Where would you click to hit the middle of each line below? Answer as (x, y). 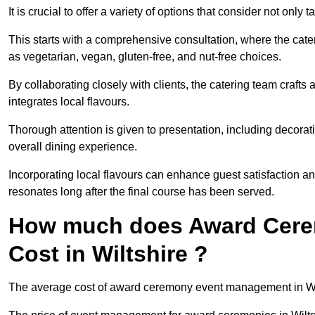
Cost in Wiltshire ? (108, 254)
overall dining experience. (73, 147)
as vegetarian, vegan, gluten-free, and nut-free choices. (145, 57)
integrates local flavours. (69, 102)
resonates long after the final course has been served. (141, 192)
